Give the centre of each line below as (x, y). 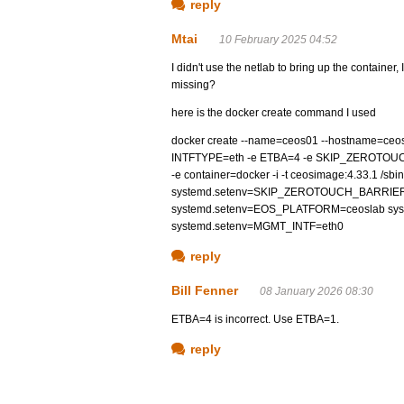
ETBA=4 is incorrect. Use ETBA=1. (255, 319)
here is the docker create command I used (274, 113)
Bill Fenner (205, 290)
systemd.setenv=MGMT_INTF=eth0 (257, 226)
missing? (193, 85)
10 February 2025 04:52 (278, 40)
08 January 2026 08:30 (317, 291)
